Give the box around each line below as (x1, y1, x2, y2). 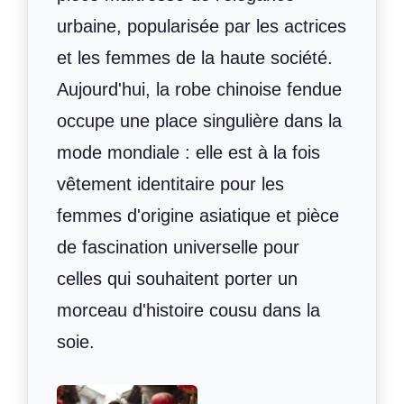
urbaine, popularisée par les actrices (57, 15, 346, 36)
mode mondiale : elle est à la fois (57, 142, 320, 162)
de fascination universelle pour (57, 236, 299, 257)
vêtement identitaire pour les (57, 173, 284, 194)
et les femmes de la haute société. (57, 47, 333, 68)
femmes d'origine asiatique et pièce (57, 205, 339, 225)
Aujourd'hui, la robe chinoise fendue (57, 78, 342, 99)
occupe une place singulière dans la (57, 110, 342, 131)
